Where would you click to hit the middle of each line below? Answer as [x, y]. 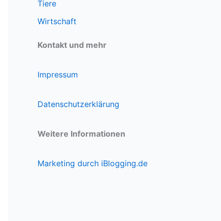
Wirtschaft [57, 21]
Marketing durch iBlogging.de [92, 164]
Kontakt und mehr [72, 45]
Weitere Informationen [81, 134]
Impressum [58, 75]
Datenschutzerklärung [78, 104]
